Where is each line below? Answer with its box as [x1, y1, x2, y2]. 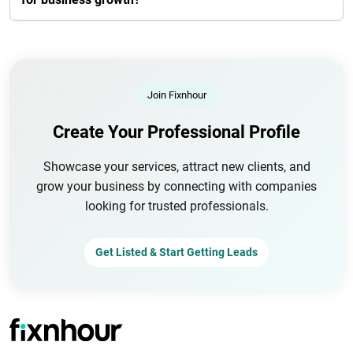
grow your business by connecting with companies [36, 179, 317, 194]
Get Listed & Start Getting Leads [95, 246, 258, 258]
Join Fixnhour [147, 89, 206, 101]
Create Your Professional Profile [53, 122, 300, 142]
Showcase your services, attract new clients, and [43, 159, 310, 174]
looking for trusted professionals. [84, 199, 269, 214]
